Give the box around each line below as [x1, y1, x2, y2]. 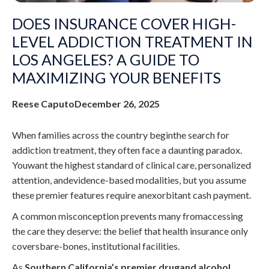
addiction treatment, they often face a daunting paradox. [12, 144, 242, 156]
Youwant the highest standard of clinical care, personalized [12, 159, 251, 171]
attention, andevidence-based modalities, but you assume [12, 174, 246, 186]
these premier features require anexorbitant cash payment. [12, 189, 251, 201]
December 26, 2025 [74, 97, 160, 109]
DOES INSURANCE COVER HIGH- [12, 14, 236, 32]
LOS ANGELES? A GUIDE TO [12, 50, 199, 68]
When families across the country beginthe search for [12, 128, 229, 141]
